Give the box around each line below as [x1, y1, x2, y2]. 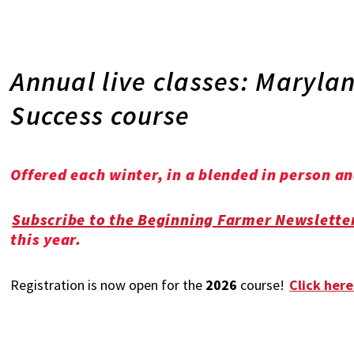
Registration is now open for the [10, 276, 206, 294]
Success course [10, 99, 190, 132]
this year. [10, 229, 85, 249]
